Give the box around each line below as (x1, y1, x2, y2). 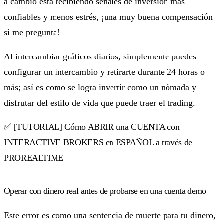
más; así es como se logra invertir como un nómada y (4, 82, 196, 92)
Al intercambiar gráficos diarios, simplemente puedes (4, 51, 196, 61)
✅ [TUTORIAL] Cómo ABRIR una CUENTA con (4, 121, 180, 132)
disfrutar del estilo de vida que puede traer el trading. (4, 97, 195, 108)
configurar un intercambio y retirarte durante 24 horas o (4, 66, 205, 77)
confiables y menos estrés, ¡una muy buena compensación (4, 11, 213, 22)
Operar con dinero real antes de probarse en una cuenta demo (4, 185, 206, 196)
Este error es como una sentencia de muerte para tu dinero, (4, 210, 216, 220)
